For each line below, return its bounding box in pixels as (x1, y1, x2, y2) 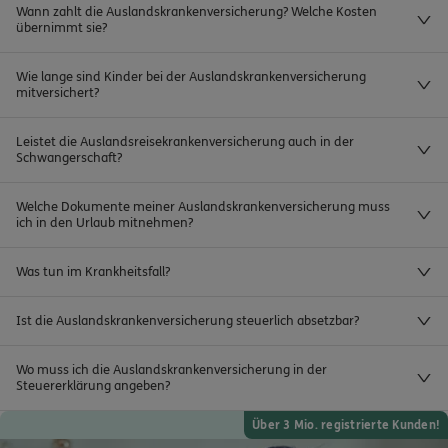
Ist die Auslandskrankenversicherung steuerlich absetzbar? (16, 313, 359, 330)
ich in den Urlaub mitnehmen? (16, 215, 193, 232)
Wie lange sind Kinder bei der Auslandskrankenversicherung (16, 69, 366, 86)
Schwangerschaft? (16, 150, 122, 167)
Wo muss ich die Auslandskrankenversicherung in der (16, 362, 327, 379)
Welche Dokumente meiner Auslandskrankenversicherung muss (16, 199, 390, 216)
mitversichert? (16, 85, 99, 102)
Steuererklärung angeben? (16, 378, 170, 395)
